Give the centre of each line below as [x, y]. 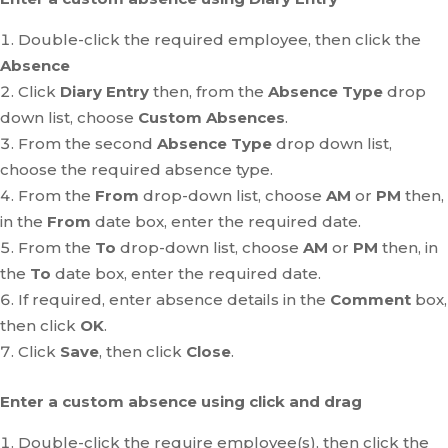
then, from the [208, 91]
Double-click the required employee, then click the [219, 39]
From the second [87, 143]
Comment [372, 299]
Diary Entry [104, 91]
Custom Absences [211, 117]
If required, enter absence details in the [174, 299]
